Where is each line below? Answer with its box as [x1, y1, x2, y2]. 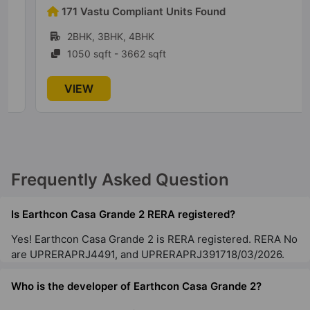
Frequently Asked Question [11, 169, 229, 190]
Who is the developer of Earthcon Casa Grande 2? [11, 280, 262, 293]
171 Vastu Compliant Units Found [39, 4, 203, 18]
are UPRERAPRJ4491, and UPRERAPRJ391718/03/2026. [11, 248, 284, 262]
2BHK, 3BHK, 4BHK [45, 30, 132, 42]
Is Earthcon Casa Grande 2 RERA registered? [11, 207, 235, 221]
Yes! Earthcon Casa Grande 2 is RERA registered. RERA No [11, 232, 298, 246]
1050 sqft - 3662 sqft [45, 47, 144, 60]
